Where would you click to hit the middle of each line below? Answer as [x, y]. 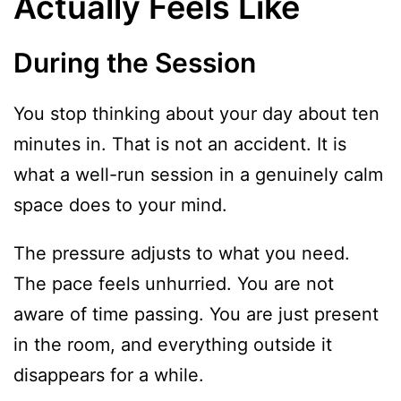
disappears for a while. [109, 375]
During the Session [135, 62]
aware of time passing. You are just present [196, 314]
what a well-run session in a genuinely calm [198, 174]
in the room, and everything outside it [173, 344]
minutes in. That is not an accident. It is [180, 144]
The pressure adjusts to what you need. [182, 253]
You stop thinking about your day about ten [196, 113]
